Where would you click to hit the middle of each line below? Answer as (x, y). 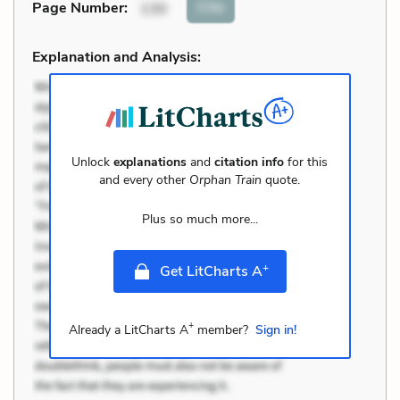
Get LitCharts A (211, 271)
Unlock (93, 162)
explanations (150, 162)
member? (221, 329)
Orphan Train (226, 179)
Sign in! (275, 329)
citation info (250, 162)
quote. (281, 179)
